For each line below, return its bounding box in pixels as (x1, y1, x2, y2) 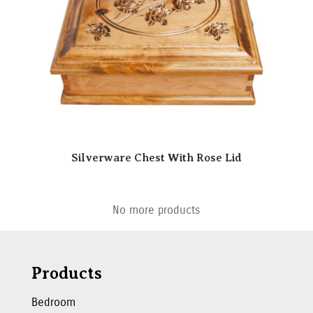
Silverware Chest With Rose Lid (71, 151, 242, 164)
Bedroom (31, 296, 75, 310)
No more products (112, 203, 201, 217)
